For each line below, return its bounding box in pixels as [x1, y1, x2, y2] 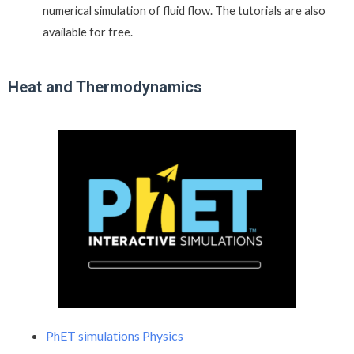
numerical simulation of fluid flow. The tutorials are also [42, 3, 326, 17]
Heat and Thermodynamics [8, 77, 202, 96]
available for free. [42, 24, 133, 39]
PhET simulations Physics [46, 327, 183, 343]
